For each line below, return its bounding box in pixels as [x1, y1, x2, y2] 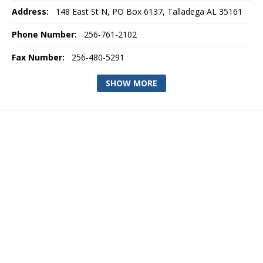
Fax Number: [12, 52, 65, 63]
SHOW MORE [106, 77, 157, 89]
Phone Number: [12, 29, 77, 40]
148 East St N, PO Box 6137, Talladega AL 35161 [53, 6, 242, 17]
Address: [12, 6, 49, 17]
